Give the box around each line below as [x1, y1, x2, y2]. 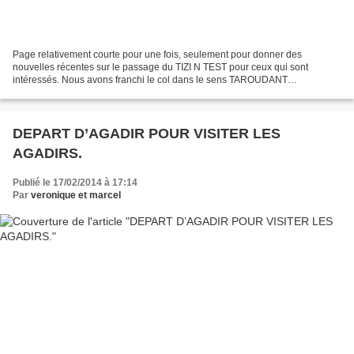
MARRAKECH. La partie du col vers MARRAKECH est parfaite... [13, 86, 287, 98]
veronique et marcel [31, 189, 121, 201]
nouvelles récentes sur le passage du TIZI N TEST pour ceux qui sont [13, 61, 308, 73]
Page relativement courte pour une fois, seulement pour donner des [13, 48, 302, 60]
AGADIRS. [13, 145, 82, 161]
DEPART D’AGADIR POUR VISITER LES [13, 125, 281, 141]
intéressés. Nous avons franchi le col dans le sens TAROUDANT [13, 73, 288, 85]
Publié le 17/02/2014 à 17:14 [13, 176, 137, 188]
